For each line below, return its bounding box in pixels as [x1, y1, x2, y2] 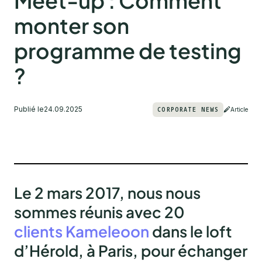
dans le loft [149, 222, 232, 242]
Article [230, 105, 248, 113]
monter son [14, 12, 129, 39]
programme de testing [14, 37, 242, 64]
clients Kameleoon [14, 222, 149, 242]
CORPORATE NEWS [157, 105, 219, 113]
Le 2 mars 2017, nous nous [14, 183, 201, 203]
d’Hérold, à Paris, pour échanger [14, 241, 247, 261]
